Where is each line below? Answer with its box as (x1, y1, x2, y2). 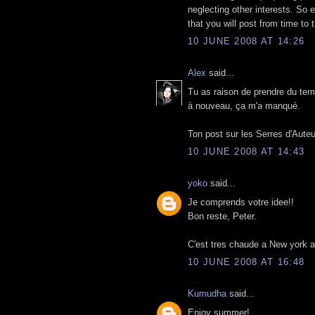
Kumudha (188, 288, 226, 300)
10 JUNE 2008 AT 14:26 (188, 36, 305, 47)
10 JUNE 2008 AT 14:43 (188, 146, 305, 157)
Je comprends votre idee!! (188, 196, 294, 207)
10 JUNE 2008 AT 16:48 (188, 257, 305, 268)
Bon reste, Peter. (188, 210, 257, 221)
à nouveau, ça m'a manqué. (188, 100, 300, 111)
